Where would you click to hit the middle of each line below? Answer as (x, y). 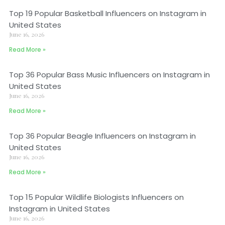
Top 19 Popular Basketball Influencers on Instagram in (108, 13)
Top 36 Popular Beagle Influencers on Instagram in (102, 136)
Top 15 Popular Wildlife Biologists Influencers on (96, 197)
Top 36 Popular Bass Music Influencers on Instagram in (109, 75)
